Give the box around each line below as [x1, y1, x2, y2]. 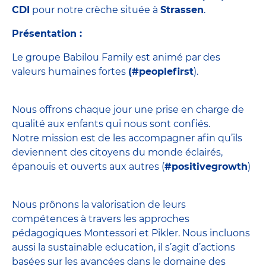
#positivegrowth [164, 160, 248, 172]
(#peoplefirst [128, 65, 194, 77]
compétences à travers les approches [12, 213, 189, 224]
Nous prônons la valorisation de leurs [12, 198, 186, 210]
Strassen [160, 4, 204, 15]
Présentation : [12, 27, 82, 39]
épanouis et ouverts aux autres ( [12, 160, 164, 172]
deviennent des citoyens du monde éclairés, [12, 146, 223, 158]
